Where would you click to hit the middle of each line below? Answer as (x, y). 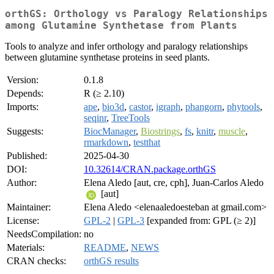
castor (140, 107)
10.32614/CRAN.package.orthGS (150, 169)
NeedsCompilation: (44, 234)
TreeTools (131, 118)
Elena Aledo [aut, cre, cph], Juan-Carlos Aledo (174, 183)
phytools (243, 107)
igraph (168, 107)
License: (23, 221)
